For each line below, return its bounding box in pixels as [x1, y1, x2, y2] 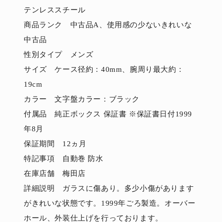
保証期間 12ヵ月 [24, 139, 87, 148]
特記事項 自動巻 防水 [24, 154, 104, 163]
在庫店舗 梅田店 [24, 169, 86, 177]
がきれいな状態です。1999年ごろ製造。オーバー [24, 199, 196, 207]
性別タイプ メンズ [24, 50, 94, 58]
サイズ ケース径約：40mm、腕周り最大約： [24, 65, 184, 73]
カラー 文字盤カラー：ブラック [24, 95, 140, 103]
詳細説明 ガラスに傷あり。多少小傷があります [24, 184, 194, 192]
